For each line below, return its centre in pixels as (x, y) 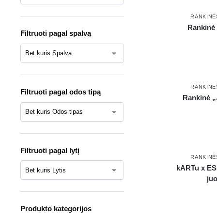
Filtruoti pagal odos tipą (60, 92)
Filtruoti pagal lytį (50, 150)
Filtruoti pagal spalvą (55, 33)
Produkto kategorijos (56, 209)
